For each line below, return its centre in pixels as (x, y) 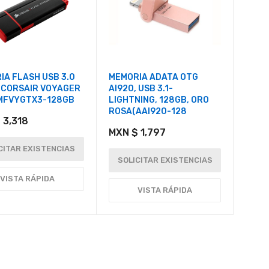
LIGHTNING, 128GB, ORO (159, 100)
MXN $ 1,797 (137, 132)
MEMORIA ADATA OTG (153, 77)
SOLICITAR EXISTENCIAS (165, 160)
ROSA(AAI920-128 (147, 111)
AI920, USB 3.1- (141, 88)
